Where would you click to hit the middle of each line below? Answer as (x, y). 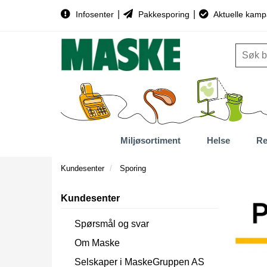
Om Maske (97, 243)
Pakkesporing (164, 14)
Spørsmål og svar (112, 223)
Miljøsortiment (150, 140)
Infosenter (95, 14)
